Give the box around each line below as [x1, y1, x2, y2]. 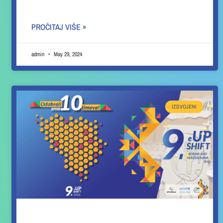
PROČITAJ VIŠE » [31, 21, 87, 33]
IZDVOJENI [171, 103, 197, 110]
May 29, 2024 [52, 50, 83, 59]
